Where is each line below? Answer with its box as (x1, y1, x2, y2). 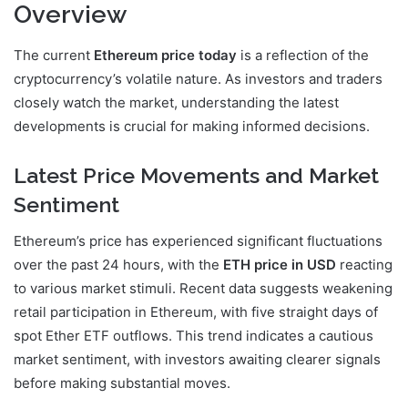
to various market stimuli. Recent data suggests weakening (14, 280, 393, 297)
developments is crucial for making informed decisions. (14, 117, 370, 135)
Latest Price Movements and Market (14, 162, 379, 188)
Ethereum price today (94, 46, 237, 64)
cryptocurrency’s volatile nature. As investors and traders (14, 69, 382, 87)
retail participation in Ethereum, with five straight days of (14, 303, 378, 321)
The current (14, 46, 94, 64)
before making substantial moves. (14, 374, 230, 392)
